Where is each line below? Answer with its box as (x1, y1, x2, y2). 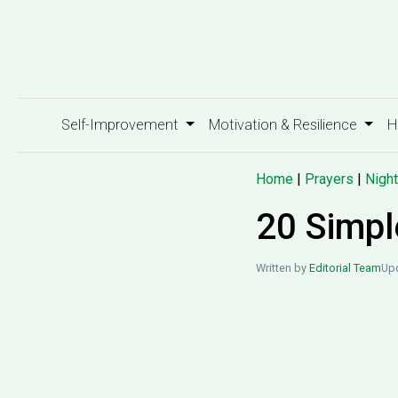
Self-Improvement (61, 116, 183, 133)
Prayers (305, 171, 354, 187)
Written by (256, 261, 309, 275)
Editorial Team (309, 261, 381, 275)
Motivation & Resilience (208, 116, 361, 133)
